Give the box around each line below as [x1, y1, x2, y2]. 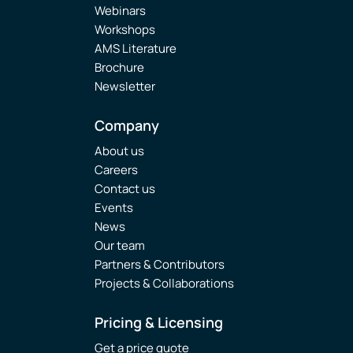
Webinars [95, 2, 146, 19]
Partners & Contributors [95, 256, 225, 273]
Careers [95, 162, 138, 178]
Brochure [95, 59, 144, 76]
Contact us [95, 180, 155, 197]
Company [95, 116, 159, 135]
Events [95, 199, 133, 216]
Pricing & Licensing [95, 313, 223, 332]
